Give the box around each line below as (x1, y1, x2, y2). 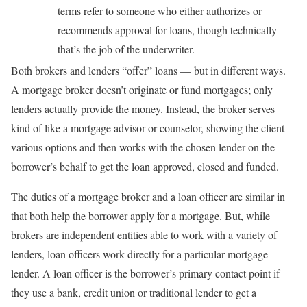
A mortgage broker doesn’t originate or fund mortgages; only (11, 82, 273, 97)
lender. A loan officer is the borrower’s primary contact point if (11, 266, 280, 281)
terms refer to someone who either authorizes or (58, 3, 262, 19)
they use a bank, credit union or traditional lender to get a (11, 285, 256, 300)
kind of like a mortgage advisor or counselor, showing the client (11, 121, 284, 136)
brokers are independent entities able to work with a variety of (11, 228, 277, 243)
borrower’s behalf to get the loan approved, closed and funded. (11, 159, 279, 174)
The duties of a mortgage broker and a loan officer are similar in (11, 189, 285, 204)
